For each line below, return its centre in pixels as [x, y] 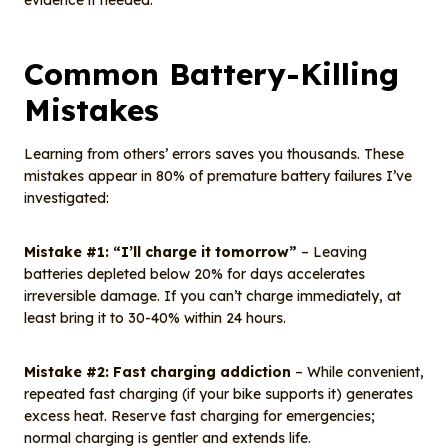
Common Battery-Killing [211, 74]
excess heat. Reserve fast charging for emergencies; [199, 416]
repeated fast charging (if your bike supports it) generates [218, 394]
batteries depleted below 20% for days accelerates [194, 274]
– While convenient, [357, 372]
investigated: [66, 198]
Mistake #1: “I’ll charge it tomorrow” [160, 252]
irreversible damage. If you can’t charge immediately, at [212, 296]
